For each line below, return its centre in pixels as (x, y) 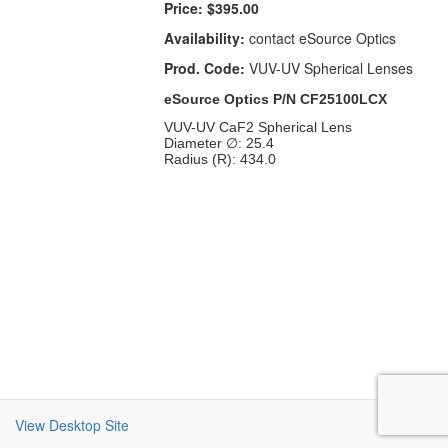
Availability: (205, 38)
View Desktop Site (72, 425)
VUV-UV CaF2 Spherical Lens (258, 127)
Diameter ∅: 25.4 (219, 143)
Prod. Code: (205, 68)
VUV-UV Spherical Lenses (329, 68)
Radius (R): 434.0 (220, 159)
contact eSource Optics (321, 38)
